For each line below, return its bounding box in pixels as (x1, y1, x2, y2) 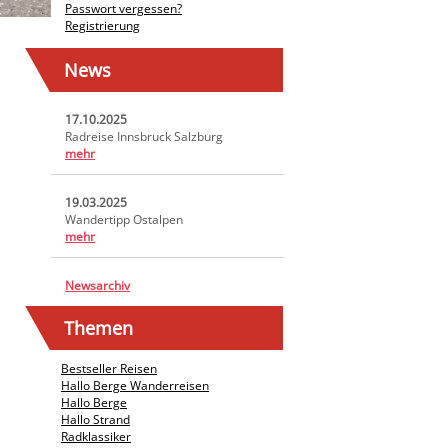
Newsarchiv (65, 277, 130, 294)
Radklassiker (61, 428, 131, 445)
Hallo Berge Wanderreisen (61, 377, 209, 394)
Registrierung (65, 17, 140, 34)
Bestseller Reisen (61, 360, 157, 377)
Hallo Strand (61, 411, 130, 428)
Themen (64, 316, 133, 340)
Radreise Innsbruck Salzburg (65, 128, 223, 145)
